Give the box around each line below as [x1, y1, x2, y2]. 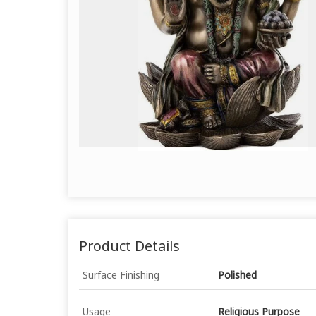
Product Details [79, 236, 180, 255]
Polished [218, 267, 257, 281]
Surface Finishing [83, 267, 159, 281]
